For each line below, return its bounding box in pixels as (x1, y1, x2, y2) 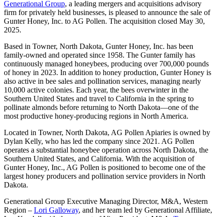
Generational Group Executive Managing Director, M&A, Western (4, 197, 208, 206)
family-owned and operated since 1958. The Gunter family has (4, 51, 195, 60)
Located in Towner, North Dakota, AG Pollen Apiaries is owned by (4, 128, 210, 137)
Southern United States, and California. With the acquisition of (4, 155, 194, 163)
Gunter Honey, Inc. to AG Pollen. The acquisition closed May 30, (4, 17, 205, 26)
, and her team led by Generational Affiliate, (78, 206, 212, 215)
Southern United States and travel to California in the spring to (4, 94, 194, 103)
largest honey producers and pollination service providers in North (4, 172, 205, 181)
